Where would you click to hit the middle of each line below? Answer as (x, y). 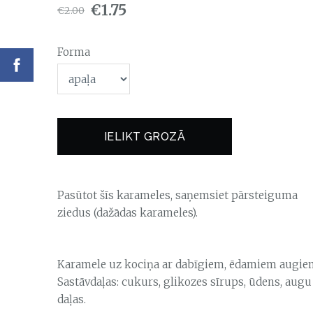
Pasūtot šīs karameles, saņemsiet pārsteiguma (177, 196)
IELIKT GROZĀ (145, 136)
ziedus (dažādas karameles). (128, 213)
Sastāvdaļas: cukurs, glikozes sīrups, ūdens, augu (184, 282)
